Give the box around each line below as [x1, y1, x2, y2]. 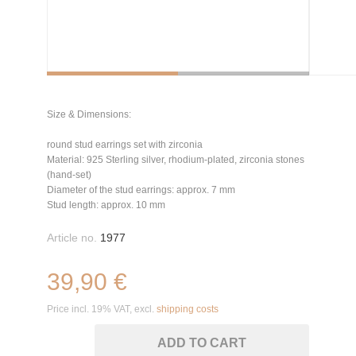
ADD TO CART [157, 336, 246, 350]
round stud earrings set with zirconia [47, 139, 203, 150]
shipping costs [157, 304, 219, 315]
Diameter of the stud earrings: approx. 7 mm [47, 184, 235, 195]
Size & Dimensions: [47, 109, 131, 120]
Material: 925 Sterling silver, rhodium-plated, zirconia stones [47, 154, 304, 165]
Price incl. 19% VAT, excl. [47, 304, 157, 315]
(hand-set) [47, 169, 91, 180]
